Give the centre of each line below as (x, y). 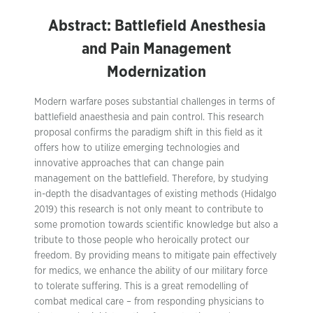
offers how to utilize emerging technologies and (137, 148)
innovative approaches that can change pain (129, 163)
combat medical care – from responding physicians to (149, 302)
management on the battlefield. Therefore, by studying (151, 179)
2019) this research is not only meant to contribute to (149, 210)
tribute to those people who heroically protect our (142, 240)
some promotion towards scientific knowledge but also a (156, 225)
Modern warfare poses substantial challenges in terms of (154, 102)
